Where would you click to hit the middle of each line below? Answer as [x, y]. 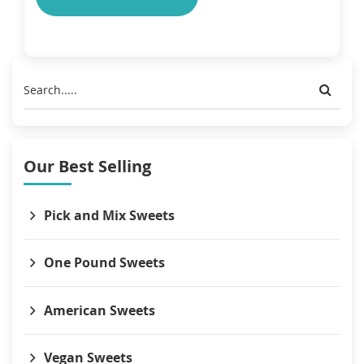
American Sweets [100, 310]
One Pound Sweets [104, 263]
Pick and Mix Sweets [109, 215]
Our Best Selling [87, 166]
